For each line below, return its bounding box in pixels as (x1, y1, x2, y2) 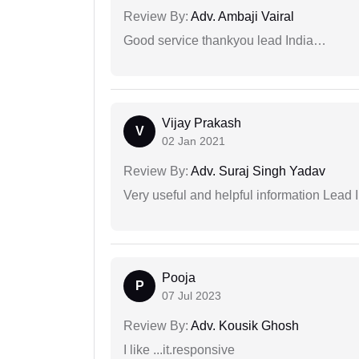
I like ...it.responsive (123, 343, 235, 357)
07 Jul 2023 (162, 289, 221, 303)
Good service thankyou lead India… (123, 34, 326, 48)
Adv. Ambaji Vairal (188, 10, 294, 24)
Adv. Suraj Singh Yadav (188, 164, 325, 179)
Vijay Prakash (162, 116, 241, 131)
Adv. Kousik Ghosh (188, 319, 299, 333)
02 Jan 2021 (162, 135, 225, 148)
